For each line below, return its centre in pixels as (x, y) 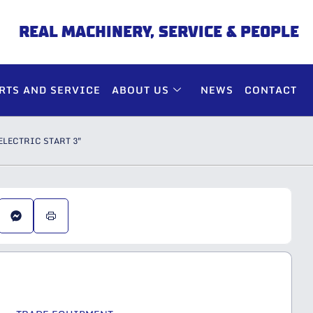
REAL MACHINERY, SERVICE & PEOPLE (159, 31)
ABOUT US (140, 90)
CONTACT (271, 90)
